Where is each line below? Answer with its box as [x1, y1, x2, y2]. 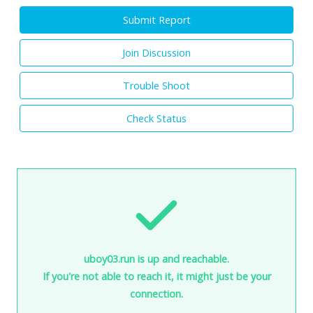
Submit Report [122, 13, 191, 27]
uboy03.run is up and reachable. [84, 252, 229, 265]
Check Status [126, 111, 187, 125]
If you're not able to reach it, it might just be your [42, 269, 271, 283]
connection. [130, 286, 183, 300]
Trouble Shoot [123, 78, 190, 92]
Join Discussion [122, 45, 191, 59]
